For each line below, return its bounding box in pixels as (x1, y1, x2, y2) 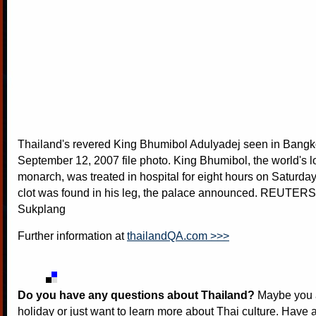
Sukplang (18, 202, 66, 215)
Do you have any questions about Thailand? (18, 288, 255, 301)
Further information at (18, 229, 127, 242)
